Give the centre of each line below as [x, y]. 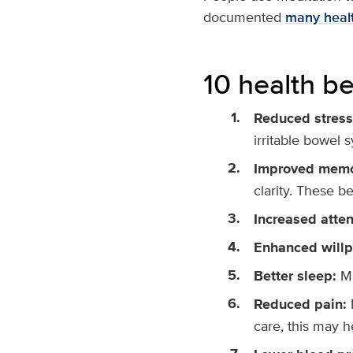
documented [245, 17]
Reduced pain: [301, 305]
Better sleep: [295, 276]
